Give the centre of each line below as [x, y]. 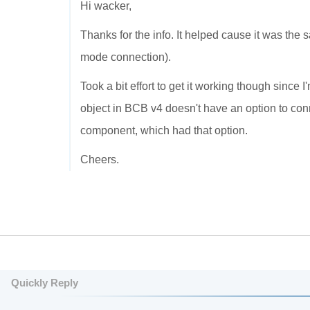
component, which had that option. [164, 130]
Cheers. [100, 159]
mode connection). [126, 57]
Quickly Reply [45, 283]
